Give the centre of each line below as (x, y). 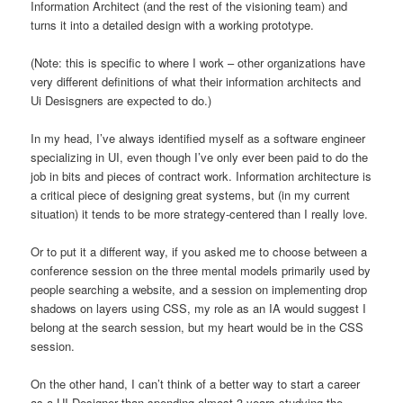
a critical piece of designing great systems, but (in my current (191, 195)
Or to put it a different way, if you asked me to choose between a (199, 252)
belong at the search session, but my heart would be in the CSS (197, 327)
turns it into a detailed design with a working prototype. (173, 24)
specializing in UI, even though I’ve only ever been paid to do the (200, 157)
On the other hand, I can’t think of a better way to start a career (196, 384)
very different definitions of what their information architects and (196, 82)
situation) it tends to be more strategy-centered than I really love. (200, 214)
